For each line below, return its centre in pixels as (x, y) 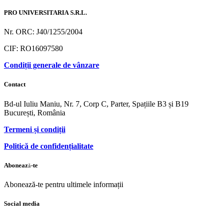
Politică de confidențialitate (49, 146)
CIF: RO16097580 (33, 49)
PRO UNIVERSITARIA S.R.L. (45, 13)
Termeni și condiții (35, 129)
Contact (15, 85)
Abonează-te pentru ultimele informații (64, 184)
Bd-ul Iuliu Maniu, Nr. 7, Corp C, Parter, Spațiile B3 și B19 (96, 104)
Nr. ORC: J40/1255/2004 (43, 32)
